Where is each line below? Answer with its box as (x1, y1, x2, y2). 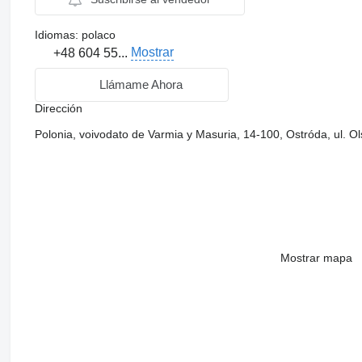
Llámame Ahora (99, 78, 183, 92)
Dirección (34, 101, 82, 115)
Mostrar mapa (280, 250, 352, 264)
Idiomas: (34, 27, 78, 41)
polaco (78, 27, 116, 41)
